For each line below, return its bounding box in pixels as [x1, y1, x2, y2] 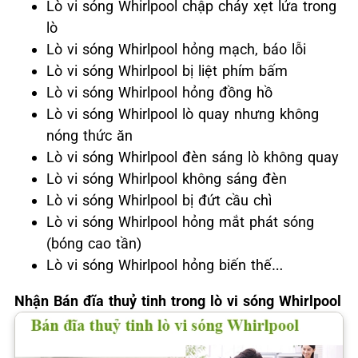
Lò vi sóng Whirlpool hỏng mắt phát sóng [46, 213, 314, 230]
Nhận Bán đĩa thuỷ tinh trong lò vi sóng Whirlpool [14, 292, 341, 309]
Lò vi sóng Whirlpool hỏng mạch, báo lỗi [46, 40, 306, 58]
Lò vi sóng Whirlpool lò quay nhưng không [46, 105, 319, 122]
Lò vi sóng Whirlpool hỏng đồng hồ [46, 83, 272, 101]
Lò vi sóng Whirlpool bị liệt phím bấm [46, 62, 288, 79]
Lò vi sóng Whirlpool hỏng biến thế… [46, 256, 283, 273]
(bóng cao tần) [46, 234, 141, 252]
